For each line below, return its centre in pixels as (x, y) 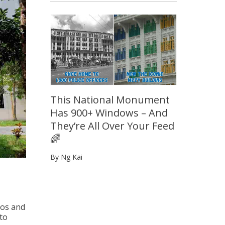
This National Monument (110, 100)
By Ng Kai (66, 157)
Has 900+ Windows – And (109, 113)
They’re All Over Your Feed (112, 126)
